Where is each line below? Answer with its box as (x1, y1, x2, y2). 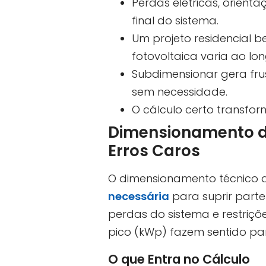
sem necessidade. (132, 84, 227, 99)
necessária (108, 188, 169, 204)
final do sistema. (132, 12, 218, 28)
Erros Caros (108, 140, 200, 161)
